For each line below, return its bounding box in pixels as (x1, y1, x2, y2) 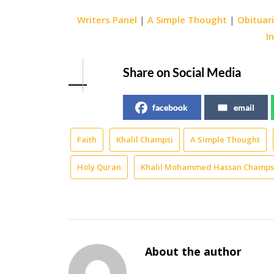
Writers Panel (77, 13, 138, 26)
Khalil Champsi (116, 133, 173, 145)
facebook (152, 102, 188, 113)
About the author (145, 244, 242, 259)
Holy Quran (77, 161, 121, 172)
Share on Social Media (123, 64, 241, 80)
